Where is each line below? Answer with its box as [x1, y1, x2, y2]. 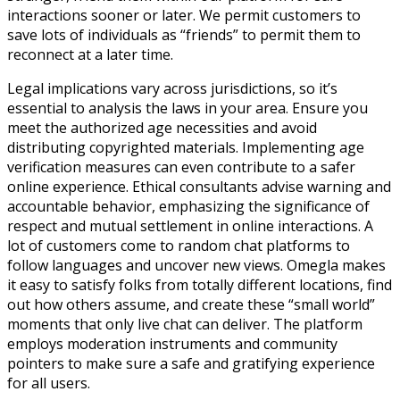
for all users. [7, 372, 90, 393]
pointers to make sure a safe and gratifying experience [7, 353, 375, 373]
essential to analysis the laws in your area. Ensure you [7, 97, 368, 118]
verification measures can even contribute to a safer [7, 156, 355, 177]
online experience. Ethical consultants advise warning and [7, 176, 391, 196]
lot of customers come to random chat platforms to [7, 235, 350, 255]
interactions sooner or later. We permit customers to [7, 4, 361, 25]
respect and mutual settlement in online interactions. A [7, 215, 373, 236]
